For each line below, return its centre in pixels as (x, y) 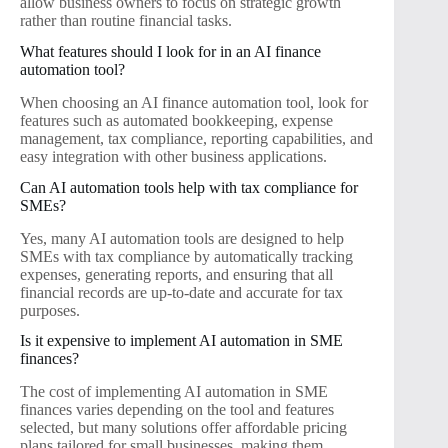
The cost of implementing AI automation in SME (174, 392)
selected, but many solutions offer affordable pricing (183, 428)
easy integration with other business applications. (173, 157)
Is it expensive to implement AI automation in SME (181, 341)
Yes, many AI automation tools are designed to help (182, 238)
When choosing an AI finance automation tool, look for (194, 103)
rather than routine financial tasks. (126, 21)
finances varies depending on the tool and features (177, 410)
